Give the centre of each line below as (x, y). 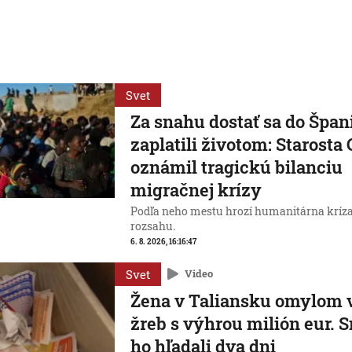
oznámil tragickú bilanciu (237, 167)
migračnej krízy (196, 190)
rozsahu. (153, 226)
